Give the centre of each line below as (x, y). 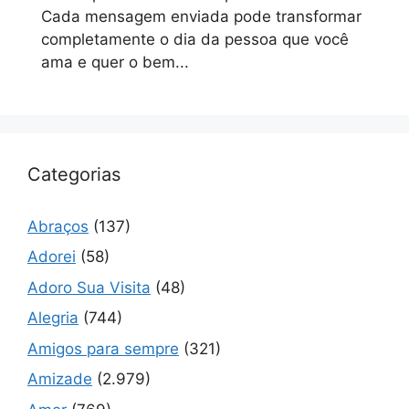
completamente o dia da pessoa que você (195, 39)
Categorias (74, 174)
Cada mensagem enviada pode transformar (201, 16)
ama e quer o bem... (115, 62)
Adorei (52, 257)
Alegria (53, 318)
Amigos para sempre (103, 348)
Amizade (60, 379)
